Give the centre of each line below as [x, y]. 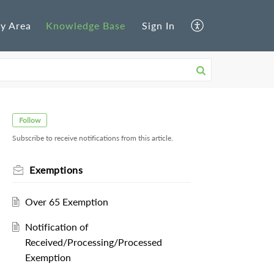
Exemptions [56, 170]
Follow [30, 120]
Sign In [158, 26]
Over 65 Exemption [66, 202]
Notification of [57, 227]
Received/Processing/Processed [93, 242]
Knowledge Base [86, 26]
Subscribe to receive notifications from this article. [93, 138]
